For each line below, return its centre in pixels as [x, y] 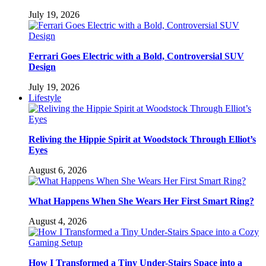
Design [42, 66]
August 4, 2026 [58, 221]
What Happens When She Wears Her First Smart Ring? [141, 201]
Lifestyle [45, 97]
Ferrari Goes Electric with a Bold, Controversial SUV [136, 56]
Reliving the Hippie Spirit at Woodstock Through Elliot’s [142, 139]
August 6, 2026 [58, 170]
